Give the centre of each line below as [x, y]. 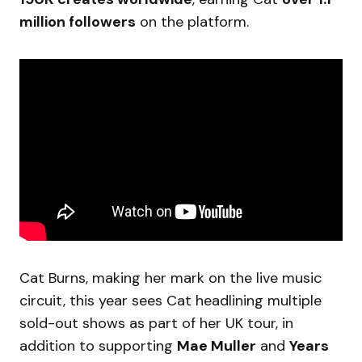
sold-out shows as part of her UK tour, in [156, 324]
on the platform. [194, 22]
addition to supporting [98, 346]
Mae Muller [217, 346]
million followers [78, 22]
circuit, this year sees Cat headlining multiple [170, 301]
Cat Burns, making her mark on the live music [170, 278]
